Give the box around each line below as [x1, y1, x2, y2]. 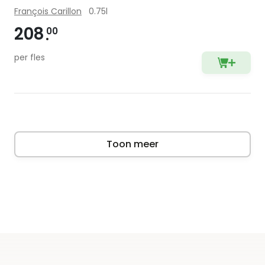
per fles [14, 51, 45, 63]
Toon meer [106, 137, 159, 151]
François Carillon [14, 5, 82, 17]
